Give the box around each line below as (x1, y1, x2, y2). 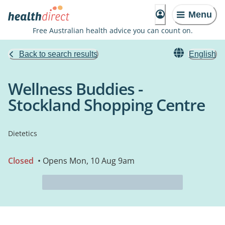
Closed (8, 155, 34, 166)
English (189, 50, 216, 58)
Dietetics (8, 129, 37, 138)
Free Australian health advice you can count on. (32, 26, 193, 35)
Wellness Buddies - (8, 78, 143, 99)
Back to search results (19, 50, 97, 58)
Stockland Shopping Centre (8, 94, 205, 116)
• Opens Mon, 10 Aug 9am (36, 155, 135, 166)
